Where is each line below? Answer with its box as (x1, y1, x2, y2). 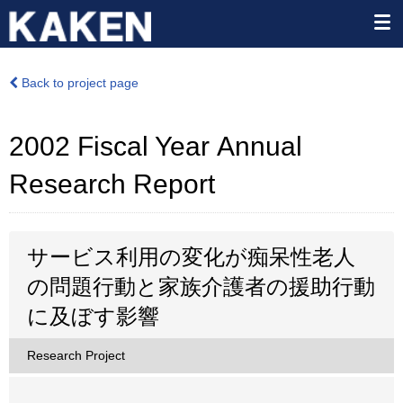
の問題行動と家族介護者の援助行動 (27, 274, 375, 299)
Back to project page (18, 76, 139, 90)
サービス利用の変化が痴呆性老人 (27, 245, 355, 269)
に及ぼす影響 (27, 304, 159, 328)
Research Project (27, 348, 125, 363)
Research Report (9, 169, 215, 199)
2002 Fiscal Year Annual (9, 131, 302, 161)
